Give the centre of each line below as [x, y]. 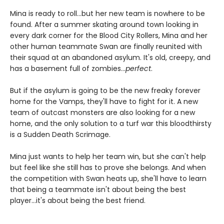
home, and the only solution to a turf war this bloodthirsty [111, 123]
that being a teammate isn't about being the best [98, 189]
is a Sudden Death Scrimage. [61, 134]
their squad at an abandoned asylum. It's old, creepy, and [110, 57]
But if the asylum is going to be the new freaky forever [105, 90]
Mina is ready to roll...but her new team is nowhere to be [107, 13]
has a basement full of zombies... [68, 68]
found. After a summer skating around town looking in [104, 24]
